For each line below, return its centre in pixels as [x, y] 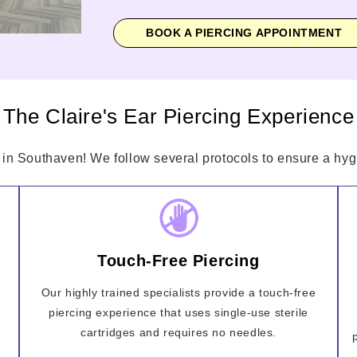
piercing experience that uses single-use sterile [178, 312]
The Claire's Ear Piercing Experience [178, 116]
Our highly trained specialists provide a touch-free [178, 292]
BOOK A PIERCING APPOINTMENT [244, 33]
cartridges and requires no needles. [178, 332]
